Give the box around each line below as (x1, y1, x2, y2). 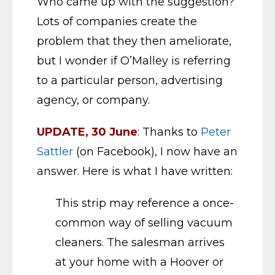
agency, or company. (37, 93, 150, 107)
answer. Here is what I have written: (37, 164, 233, 178)
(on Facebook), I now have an (73, 144, 238, 158)
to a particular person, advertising (37, 73, 223, 87)
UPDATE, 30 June (37, 125, 137, 139)
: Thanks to (137, 125, 201, 139)
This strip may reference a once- (55, 196, 234, 210)
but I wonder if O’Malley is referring (37, 53, 231, 68)
